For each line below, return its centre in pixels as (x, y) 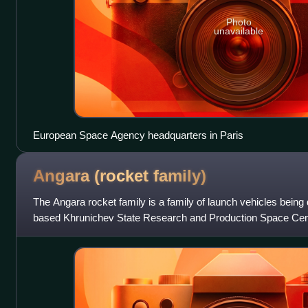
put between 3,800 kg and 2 (94, 234)
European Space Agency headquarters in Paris (138, 135)
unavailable (239, 31)
